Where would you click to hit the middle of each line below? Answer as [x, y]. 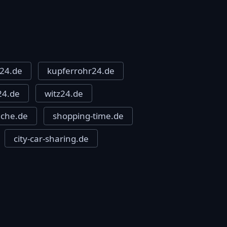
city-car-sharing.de [51, 138]
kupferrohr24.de [81, 71]
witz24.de [64, 93]
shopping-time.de [88, 116]
